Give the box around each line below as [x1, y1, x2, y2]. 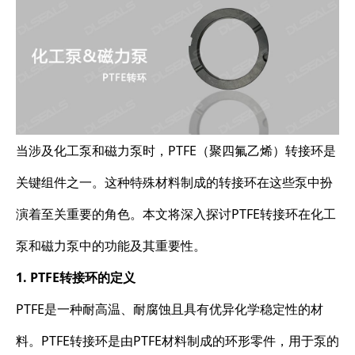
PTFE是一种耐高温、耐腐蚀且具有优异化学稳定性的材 [16, 300, 323, 318]
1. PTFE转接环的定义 [16, 268, 136, 286]
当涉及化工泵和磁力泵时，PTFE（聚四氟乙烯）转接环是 [16, 141, 336, 159]
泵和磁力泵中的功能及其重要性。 [16, 236, 206, 254]
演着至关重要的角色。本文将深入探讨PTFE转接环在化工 [16, 204, 336, 223]
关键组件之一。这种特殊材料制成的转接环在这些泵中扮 [16, 173, 333, 191]
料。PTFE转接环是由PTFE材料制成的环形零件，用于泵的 [16, 331, 339, 349]
